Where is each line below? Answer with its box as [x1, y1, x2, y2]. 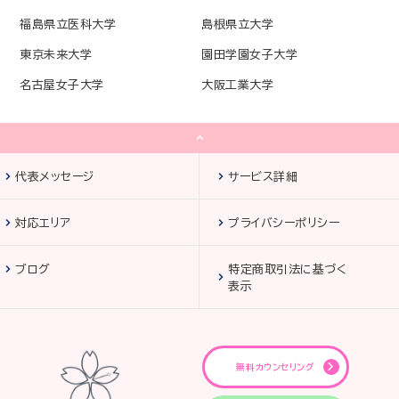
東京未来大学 [20, 49, 93, 61]
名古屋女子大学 [20, 79, 104, 91]
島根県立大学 [201, 19, 274, 30]
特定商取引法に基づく [228, 264, 347, 275]
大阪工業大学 [201, 79, 274, 91]
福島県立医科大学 [20, 19, 117, 30]
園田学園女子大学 [201, 49, 298, 61]
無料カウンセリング [236, 362, 315, 371]
